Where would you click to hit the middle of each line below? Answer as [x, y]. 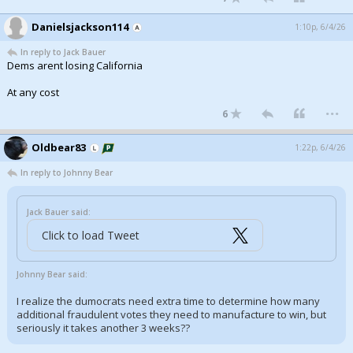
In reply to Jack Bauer [63, 52]
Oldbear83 [59, 147]
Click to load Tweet [91, 235]
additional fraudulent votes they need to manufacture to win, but [171, 314]
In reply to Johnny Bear [67, 173]
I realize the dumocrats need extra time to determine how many [168, 301]
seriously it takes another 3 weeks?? [103, 328]
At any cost [33, 92]
